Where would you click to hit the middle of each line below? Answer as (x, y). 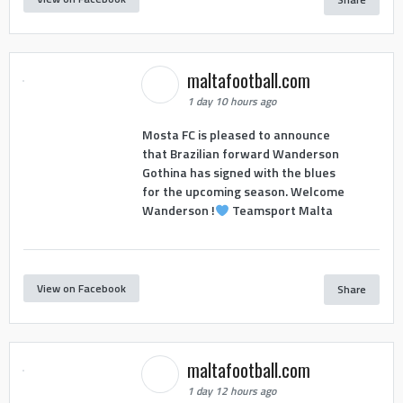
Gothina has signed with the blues (238, 173)
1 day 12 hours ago (231, 390)
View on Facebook (81, 289)
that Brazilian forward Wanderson (240, 154)
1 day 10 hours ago (231, 101)
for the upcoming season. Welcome (243, 192)
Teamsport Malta (281, 210)
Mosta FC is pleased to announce (236, 135)
